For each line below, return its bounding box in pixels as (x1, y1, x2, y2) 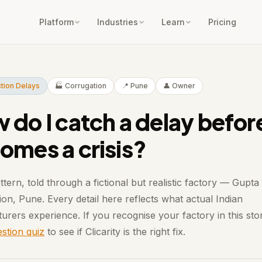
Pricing (208, 17, 236, 27)
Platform (39, 17, 74, 27)
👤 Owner (163, 81, 196, 91)
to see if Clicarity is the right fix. (44, 226, 186, 238)
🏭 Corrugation (55, 81, 107, 91)
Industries (96, 17, 138, 27)
